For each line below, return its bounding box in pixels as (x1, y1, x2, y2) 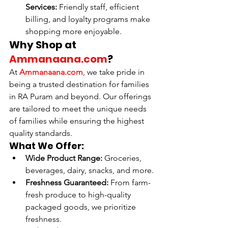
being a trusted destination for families (9, 79, 151, 90)
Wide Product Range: (25, 153, 102, 163)
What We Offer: (9, 139, 84, 153)
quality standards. (9, 128, 72, 138)
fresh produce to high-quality (25, 190, 133, 200)
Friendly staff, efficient (57, 2, 141, 12)
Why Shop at (9, 38, 78, 52)
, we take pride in (83, 67, 147, 77)
